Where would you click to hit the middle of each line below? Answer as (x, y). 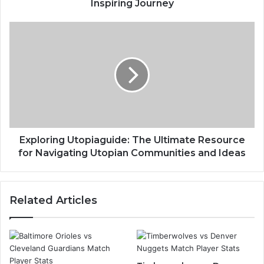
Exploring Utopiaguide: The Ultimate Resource (132, 140)
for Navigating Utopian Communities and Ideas (132, 153)
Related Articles (53, 201)
